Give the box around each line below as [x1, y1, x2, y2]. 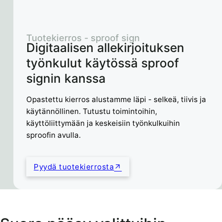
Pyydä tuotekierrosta [34, 162, 114, 171]
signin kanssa [26, 70, 106, 86]
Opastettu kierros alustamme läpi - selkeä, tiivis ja [26, 94, 207, 104]
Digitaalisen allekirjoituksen [26, 40, 185, 55]
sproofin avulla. [26, 130, 81, 140]
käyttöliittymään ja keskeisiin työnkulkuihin [26, 118, 180, 128]
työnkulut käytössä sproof [26, 55, 179, 70]
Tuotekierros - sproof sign [26, 32, 140, 43]
